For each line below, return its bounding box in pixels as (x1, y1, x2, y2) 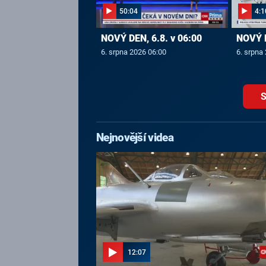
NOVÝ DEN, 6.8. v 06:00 (100, 33, 202, 44)
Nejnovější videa (96, 131, 173, 145)
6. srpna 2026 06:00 (100, 47, 166, 56)
